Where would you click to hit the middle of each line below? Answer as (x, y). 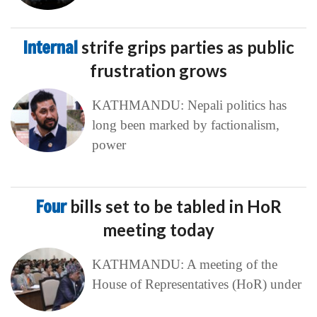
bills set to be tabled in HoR (175, 206)
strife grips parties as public (188, 47)
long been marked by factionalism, (185, 125)
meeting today (158, 229)
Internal (52, 47)
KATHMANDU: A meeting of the (184, 264)
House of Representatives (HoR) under (196, 284)
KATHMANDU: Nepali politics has (189, 105)
